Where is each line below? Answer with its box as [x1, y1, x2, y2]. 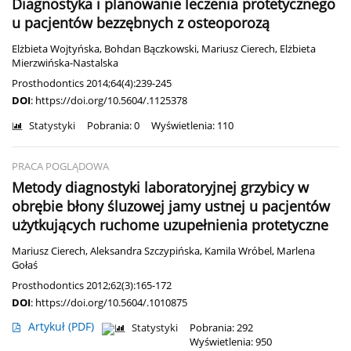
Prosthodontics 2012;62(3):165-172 [12, 278, 172, 293]
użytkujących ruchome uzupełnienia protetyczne [12, 215, 328, 235]
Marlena [277, 244, 315, 259]
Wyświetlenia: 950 [190, 335, 272, 349]
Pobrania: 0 [87, 119, 139, 133]
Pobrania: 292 [190, 321, 253, 335]
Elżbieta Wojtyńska [12, 42, 100, 56]
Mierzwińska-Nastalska [12, 56, 118, 71]
